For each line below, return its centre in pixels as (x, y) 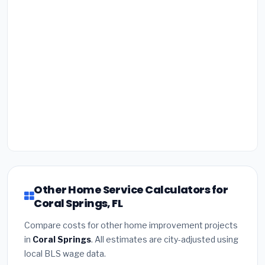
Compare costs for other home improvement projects (131, 225)
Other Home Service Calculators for (131, 189)
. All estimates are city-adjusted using (165, 239)
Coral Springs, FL (78, 203)
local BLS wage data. (65, 253)
